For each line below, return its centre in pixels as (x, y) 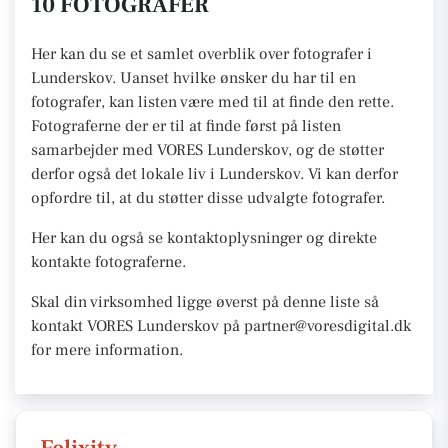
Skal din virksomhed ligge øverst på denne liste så (205, 302)
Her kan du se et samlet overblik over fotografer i (201, 54)
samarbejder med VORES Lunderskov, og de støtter (207, 150)
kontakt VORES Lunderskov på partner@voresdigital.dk (221, 326)
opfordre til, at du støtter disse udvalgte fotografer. (208, 198)
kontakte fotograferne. (108, 262)
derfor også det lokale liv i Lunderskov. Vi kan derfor (214, 174)
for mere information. (107, 350)
